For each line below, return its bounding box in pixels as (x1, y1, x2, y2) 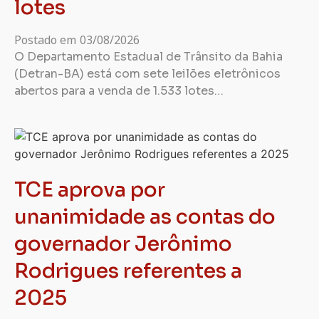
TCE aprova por (14, 177, 165, 202)
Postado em (14, 32, 76, 48)
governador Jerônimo (14, 231, 232, 256)
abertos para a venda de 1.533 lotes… (14, 83, 224, 98)
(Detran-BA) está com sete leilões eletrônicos (14, 66, 281, 81)
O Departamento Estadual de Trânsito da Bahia (14, 49, 283, 64)
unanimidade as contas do (14, 204, 276, 229)
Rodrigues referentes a (14, 258, 242, 283)
